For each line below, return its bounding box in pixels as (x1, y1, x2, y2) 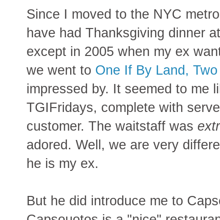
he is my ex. (27, 156, 99, 171)
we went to (27, 62, 95, 78)
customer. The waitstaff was (27, 118, 197, 134)
